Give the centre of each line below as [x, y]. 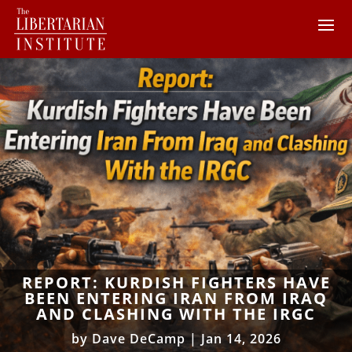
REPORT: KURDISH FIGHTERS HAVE [176, 282]
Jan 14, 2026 [241, 338]
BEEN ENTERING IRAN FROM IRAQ [176, 298]
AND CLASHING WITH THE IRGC [176, 313]
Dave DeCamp [138, 338]
